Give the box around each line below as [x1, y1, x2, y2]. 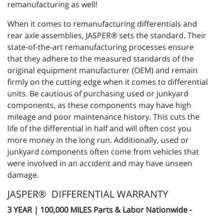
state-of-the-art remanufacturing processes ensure [7, 42, 194, 53]
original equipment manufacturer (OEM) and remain [7, 65, 198, 76]
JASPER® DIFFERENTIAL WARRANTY [7, 187, 168, 201]
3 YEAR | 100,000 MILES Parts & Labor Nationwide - [7, 204, 192, 216]
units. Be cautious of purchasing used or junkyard [7, 88, 188, 99]
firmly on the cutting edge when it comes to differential [7, 77, 208, 88]
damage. [7, 170, 43, 181]
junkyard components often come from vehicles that [7, 146, 199, 157]
